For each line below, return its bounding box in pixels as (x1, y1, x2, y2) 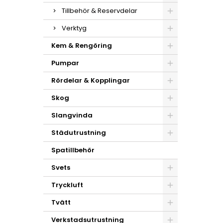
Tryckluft (51, 180, 83, 190)
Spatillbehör (51, 145, 95, 155)
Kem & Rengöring (51, 41, 112, 50)
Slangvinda (51, 111, 93, 120)
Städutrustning (51, 128, 106, 137)
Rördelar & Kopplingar (51, 76, 130, 85)
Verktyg (62, 23, 87, 33)
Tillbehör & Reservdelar (62, 6, 137, 15)
